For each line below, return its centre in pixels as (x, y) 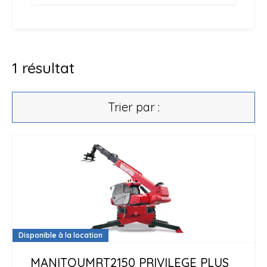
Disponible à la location (60, 235)
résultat (48, 68)
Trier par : (133, 107)
